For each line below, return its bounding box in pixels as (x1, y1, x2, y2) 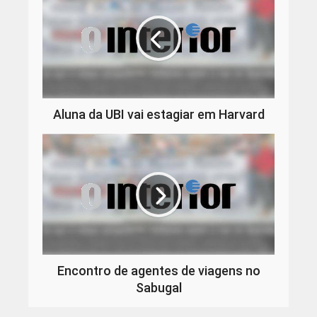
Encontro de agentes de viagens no (57, 263, 260, 278)
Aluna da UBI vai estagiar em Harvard (52, 107, 265, 122)
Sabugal (135, 279, 182, 295)
